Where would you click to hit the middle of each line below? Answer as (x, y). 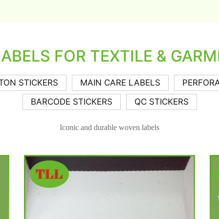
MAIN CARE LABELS (120, 83)
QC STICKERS (161, 102)
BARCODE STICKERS (71, 102)
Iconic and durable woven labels (109, 128)
